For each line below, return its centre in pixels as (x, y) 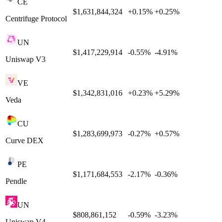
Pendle (16, 181)
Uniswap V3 (26, 59)
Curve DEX (25, 140)
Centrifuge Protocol (36, 18)
